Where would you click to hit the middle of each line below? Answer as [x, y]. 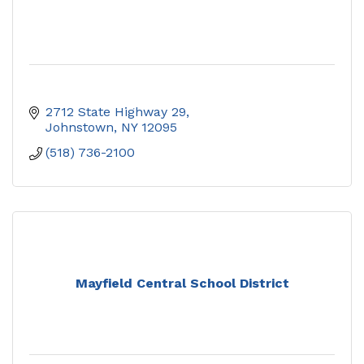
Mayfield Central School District [182, 283]
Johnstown [80, 127]
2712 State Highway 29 [116, 111]
